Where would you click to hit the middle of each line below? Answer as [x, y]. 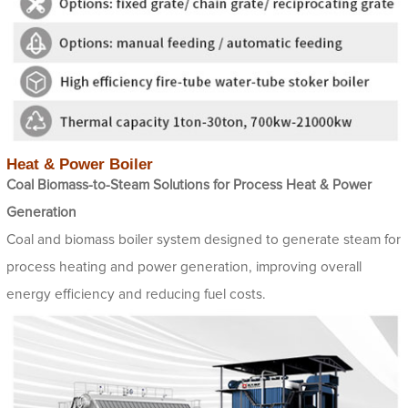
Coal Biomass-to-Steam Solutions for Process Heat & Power [189, 186]
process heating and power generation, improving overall [184, 268]
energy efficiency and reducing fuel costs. [136, 295]
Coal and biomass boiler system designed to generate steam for [204, 240]
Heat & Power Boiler [80, 165]
